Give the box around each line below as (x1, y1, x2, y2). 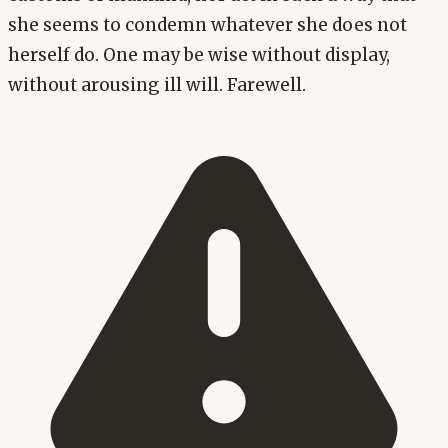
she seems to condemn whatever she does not (8, 13, 407, 36)
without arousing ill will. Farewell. (8, 73, 306, 96)
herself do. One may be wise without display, (8, 43, 390, 66)
